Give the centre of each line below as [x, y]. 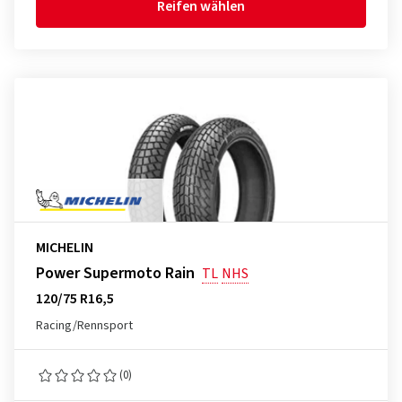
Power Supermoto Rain [115, 273]
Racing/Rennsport [84, 326]
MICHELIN [65, 248]
